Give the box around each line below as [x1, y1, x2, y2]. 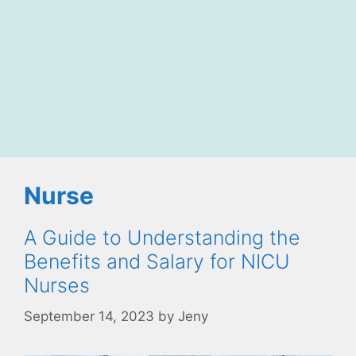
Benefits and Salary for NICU [24, 250, 290, 273]
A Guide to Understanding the [24, 226, 300, 250]
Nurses [24, 273, 90, 297]
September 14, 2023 [24, 308, 154, 324]
